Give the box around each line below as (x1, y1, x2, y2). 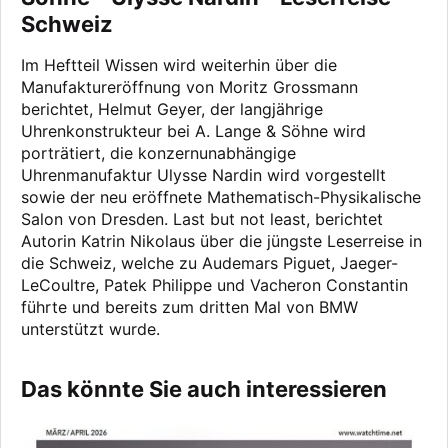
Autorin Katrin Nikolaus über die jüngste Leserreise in (21, 231, 422, 252)
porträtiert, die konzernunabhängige (21, 143, 296, 164)
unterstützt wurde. (21, 319, 160, 340)
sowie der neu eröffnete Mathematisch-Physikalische (21, 187, 421, 208)
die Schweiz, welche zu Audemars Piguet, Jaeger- (21, 253, 398, 274)
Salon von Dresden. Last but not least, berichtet (21, 209, 383, 230)
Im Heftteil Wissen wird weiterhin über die (21, 55, 337, 76)
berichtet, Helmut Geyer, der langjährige (21, 99, 323, 120)
